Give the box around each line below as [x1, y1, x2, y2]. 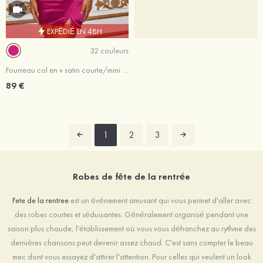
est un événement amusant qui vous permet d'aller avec [68, 195, 251, 206]
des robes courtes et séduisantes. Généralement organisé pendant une [15, 209, 248, 220]
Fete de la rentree [12, 195, 69, 206]
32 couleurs [90, 45, 129, 56]
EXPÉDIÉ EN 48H [46, 25, 102, 36]
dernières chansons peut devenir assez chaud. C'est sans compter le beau [10, 237, 253, 248]
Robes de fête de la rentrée [73, 170, 190, 183]
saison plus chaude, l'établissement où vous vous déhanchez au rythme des [7, 223, 256, 234]
